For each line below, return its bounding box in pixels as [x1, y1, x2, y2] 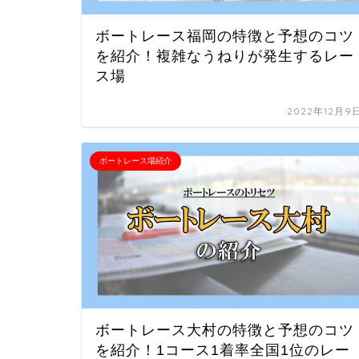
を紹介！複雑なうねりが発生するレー [95, 47, 354, 64]
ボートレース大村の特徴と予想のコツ [95, 322, 354, 338]
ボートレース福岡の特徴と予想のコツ [95, 27, 354, 44]
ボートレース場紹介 [99, 155, 171, 165]
